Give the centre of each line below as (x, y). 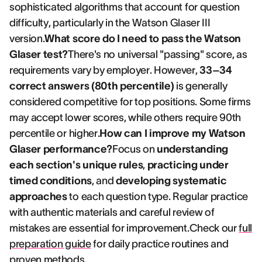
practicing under (188, 165)
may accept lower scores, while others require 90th (125, 118)
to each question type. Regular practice (158, 196)
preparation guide (50, 244)
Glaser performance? (61, 149)
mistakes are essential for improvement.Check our (124, 228)
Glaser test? (39, 54)
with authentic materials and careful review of (112, 212)
